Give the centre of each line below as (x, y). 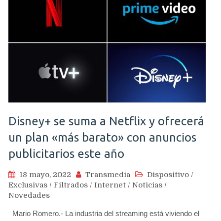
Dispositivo (168, 174)
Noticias (147, 185)
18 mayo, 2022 (45, 174)
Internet (110, 185)
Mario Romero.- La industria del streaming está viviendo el (104, 213)
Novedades (29, 195)
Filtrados (71, 185)
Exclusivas (28, 185)
